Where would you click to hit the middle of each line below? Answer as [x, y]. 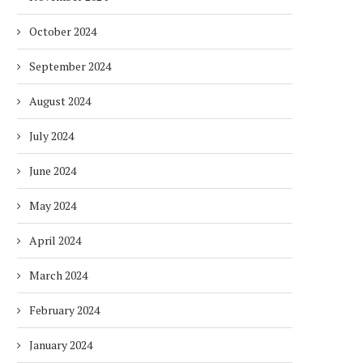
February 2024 [64, 310]
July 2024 [51, 136]
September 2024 [70, 66]
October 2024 [63, 31]
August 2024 [60, 101]
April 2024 [55, 240]
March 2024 [58, 275]
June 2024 [53, 171]
